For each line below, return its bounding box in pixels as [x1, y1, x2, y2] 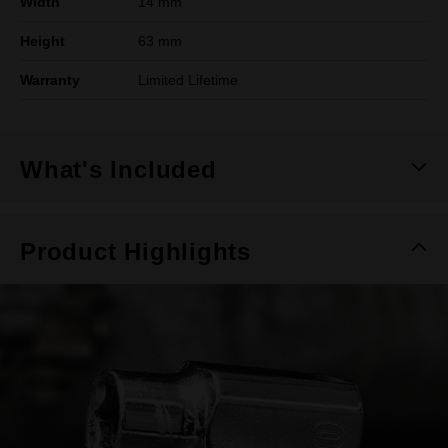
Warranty [20, 72, 80, 88]
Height [20, 33, 65, 49]
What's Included [20, 156, 217, 183]
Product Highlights [20, 238, 252, 265]
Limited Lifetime [138, 72, 239, 88]
